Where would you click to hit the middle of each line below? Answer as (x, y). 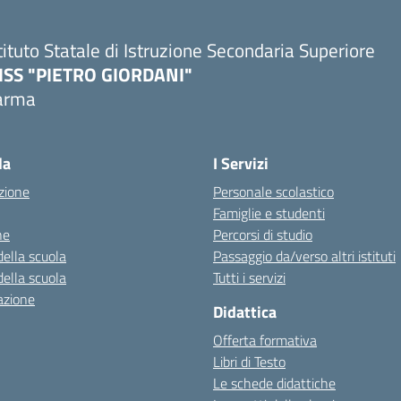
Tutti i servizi (249, 277)
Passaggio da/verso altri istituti (304, 256)
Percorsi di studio (263, 235)
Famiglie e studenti (269, 213)
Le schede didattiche (274, 383)
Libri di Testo (249, 362)
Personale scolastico (273, 192)
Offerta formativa (265, 340)
